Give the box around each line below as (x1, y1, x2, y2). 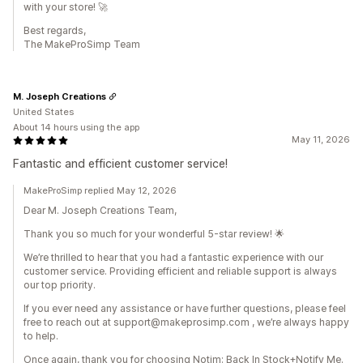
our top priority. (23, 279, 96, 292)
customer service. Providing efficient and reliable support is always (23, 265, 337, 278)
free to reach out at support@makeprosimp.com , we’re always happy (23, 316, 349, 329)
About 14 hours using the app (13, 122, 139, 134)
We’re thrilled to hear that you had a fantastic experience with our (23, 251, 323, 264)
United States (13, 106, 74, 118)
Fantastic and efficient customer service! (13, 156, 228, 171)
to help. (23, 330, 58, 343)
